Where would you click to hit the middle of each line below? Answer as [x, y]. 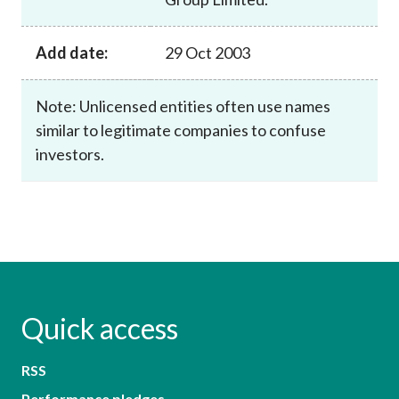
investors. [70, 154]
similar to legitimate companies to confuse [181, 130]
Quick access [100, 328]
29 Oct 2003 [208, 52]
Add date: [72, 52]
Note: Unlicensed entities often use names [183, 106]
